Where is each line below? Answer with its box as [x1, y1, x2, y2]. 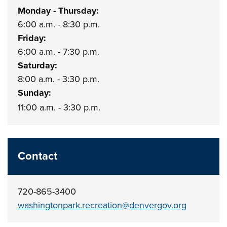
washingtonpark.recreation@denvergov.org [18, 200, 187, 211]
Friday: [18, 32, 47, 44]
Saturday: [18, 60, 58, 71]
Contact [18, 149, 58, 163]
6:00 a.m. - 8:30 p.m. [18, 19, 103, 30]
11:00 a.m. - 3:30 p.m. [18, 102, 101, 113]
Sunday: [18, 87, 52, 98]
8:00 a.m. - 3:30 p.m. [18, 73, 100, 85]
